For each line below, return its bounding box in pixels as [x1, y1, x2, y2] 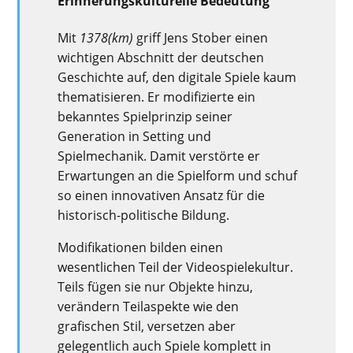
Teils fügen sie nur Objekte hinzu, [58, 277, 254, 295]
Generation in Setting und [58, 127, 212, 145]
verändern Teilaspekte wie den [58, 297, 240, 315]
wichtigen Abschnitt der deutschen [58, 48, 265, 66]
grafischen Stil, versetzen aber [58, 317, 236, 335]
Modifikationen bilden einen [58, 238, 224, 256]
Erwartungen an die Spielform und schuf [58, 166, 298, 184]
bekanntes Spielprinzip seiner [58, 107, 233, 125]
